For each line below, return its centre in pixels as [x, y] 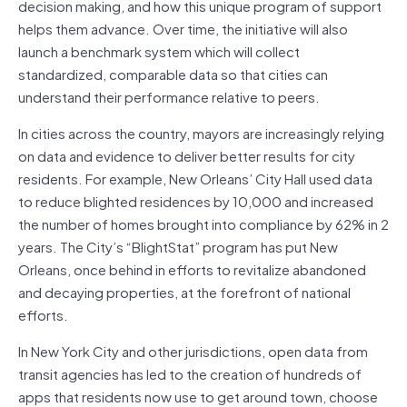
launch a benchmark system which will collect [159, 50]
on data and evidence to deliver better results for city [187, 155]
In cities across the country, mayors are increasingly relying [201, 132]
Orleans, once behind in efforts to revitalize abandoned [192, 268]
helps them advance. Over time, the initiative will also [183, 28]
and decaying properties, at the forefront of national [184, 291]
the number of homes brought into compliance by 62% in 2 [203, 223]
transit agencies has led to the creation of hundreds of [190, 373]
